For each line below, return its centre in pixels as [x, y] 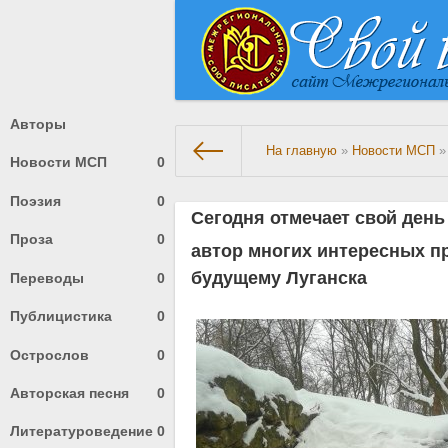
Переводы [47, 277]
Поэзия [35, 200]
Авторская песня [69, 393]
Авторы [38, 123]
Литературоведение [81, 431]
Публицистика [61, 316]
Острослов [49, 354]
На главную [302, 151]
